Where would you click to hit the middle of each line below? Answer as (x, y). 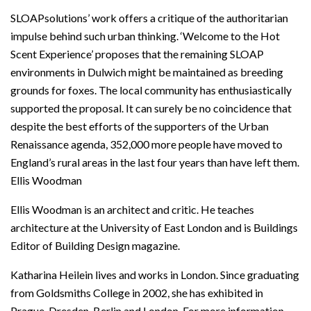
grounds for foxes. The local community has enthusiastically (151, 90)
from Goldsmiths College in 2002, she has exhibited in (137, 292)
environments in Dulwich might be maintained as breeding (147, 72)
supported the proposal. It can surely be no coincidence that (151, 108)
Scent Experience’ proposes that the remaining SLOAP (137, 53)
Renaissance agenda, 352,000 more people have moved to (146, 144)
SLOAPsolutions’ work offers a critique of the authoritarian (149, 17)
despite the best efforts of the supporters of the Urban (140, 126)
